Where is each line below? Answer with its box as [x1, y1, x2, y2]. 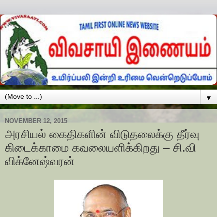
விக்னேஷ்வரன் [5, 155, 75, 168]
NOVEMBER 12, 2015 [5, 117, 67, 124]
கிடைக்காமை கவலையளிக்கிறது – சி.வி [5, 141, 196, 155]
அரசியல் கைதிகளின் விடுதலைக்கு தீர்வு [5, 127, 200, 141]
